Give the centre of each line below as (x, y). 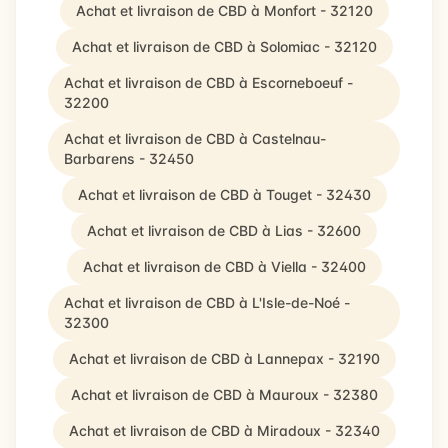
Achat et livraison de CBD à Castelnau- (195, 138)
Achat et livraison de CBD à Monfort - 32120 (224, 10)
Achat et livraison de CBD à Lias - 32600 (224, 230)
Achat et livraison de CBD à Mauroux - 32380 (224, 394)
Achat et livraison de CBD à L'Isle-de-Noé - (207, 302)
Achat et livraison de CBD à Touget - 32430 (224, 194)
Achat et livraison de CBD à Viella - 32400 (224, 266)
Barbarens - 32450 (129, 158)
